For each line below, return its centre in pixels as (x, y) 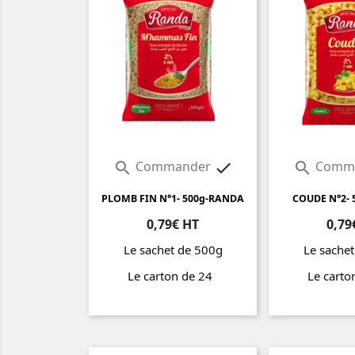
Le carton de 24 (173, 276)
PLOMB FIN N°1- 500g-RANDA (173, 199)
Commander (173, 167)
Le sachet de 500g (173, 250)
